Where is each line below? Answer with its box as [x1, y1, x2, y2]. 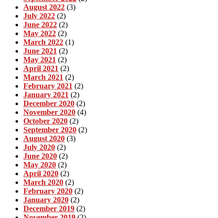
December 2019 [23, 204, 74, 213]
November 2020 [23, 108, 75, 116]
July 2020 [23, 143, 55, 151]
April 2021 [23, 64, 58, 73]
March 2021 [23, 73, 63, 81]
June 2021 [23, 46, 57, 55]
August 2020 [23, 134, 65, 143]
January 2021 [23, 90, 69, 99]
